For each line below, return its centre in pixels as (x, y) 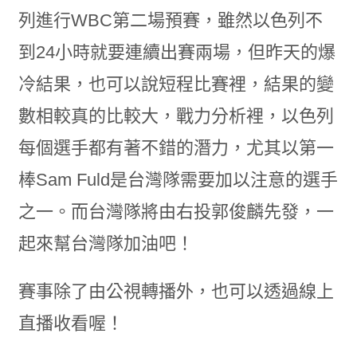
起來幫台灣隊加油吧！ (106, 244)
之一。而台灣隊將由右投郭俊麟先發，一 (176, 212)
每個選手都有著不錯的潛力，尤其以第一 (176, 148)
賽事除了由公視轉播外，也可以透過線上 (176, 292)
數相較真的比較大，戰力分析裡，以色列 (176, 116)
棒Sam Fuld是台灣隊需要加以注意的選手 (178, 180)
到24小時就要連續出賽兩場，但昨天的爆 (177, 53)
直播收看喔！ (71, 324)
